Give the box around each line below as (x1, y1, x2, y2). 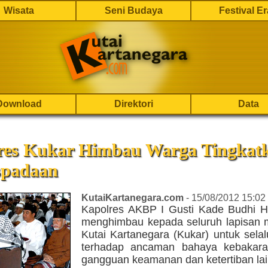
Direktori (114, 99, 153, 109)
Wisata (3, 5, 34, 16)
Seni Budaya (104, 5, 163, 16)
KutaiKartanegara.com (81, 193, 184, 203)
